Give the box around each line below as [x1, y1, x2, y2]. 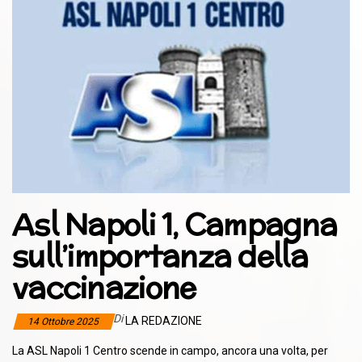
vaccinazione [12, 266, 196, 309]
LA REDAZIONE [125, 314, 202, 327]
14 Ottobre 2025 [27, 315, 101, 327]
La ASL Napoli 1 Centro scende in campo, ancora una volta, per [12, 343, 328, 357]
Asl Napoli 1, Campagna [12, 203, 338, 246]
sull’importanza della [12, 234, 308, 277]
